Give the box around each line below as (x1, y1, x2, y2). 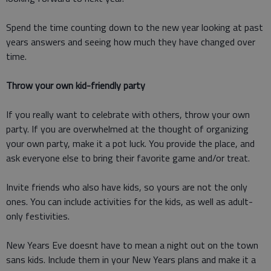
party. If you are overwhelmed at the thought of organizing (6, 122, 249, 137)
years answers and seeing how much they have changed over (6, 34, 255, 50)
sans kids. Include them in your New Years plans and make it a (6, 252, 256, 267)
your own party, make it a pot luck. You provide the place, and (6, 136, 255, 151)
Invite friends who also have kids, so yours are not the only (6, 180, 247, 195)
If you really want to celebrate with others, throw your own (6, 107, 250, 122)
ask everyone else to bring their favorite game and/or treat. (6, 151, 250, 166)
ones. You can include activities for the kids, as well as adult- (6, 194, 253, 209)
